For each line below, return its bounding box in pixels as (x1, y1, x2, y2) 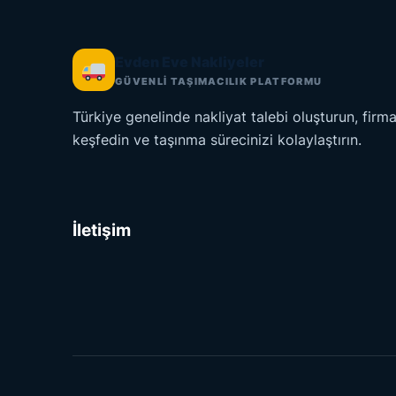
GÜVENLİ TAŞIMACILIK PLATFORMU (115, 74, 323, 88)
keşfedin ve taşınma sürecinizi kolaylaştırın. (72, 130, 362, 148)
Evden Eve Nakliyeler (115, 52, 264, 71)
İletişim (72, 219, 131, 240)
